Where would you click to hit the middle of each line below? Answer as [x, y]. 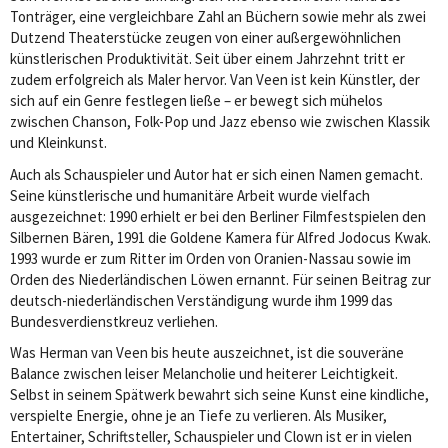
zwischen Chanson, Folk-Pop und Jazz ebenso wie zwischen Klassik [220, 122]
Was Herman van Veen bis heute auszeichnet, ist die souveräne [207, 353]
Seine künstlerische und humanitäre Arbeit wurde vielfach [190, 195]
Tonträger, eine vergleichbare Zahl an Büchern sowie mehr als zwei [218, 17]
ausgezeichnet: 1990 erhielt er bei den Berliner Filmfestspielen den [218, 216]
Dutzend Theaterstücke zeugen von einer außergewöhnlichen [205, 38]
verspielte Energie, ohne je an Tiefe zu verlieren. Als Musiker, [198, 416]
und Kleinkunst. [58, 143]
